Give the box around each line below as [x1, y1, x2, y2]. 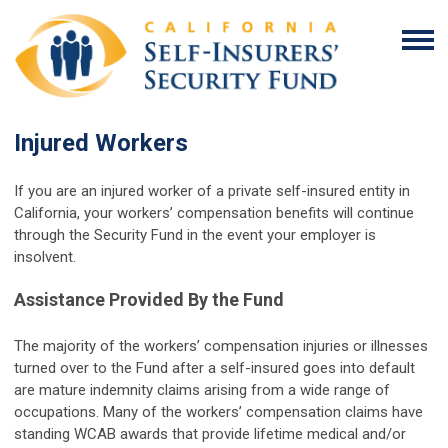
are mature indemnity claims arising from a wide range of [14, 381, 390, 400]
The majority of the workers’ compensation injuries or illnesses [14, 337, 428, 356]
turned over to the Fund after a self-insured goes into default [14, 359, 415, 378]
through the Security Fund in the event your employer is [14, 226, 376, 245]
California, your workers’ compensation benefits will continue [14, 204, 414, 223]
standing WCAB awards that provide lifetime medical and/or [14, 425, 406, 444]
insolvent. [14, 248, 76, 267]
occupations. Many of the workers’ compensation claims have [14, 403, 423, 422]
